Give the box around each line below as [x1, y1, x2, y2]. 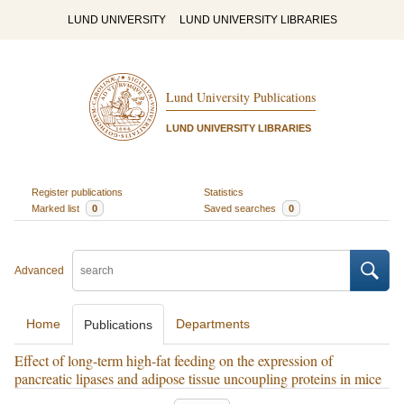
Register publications [31, 186, 123, 197]
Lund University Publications [165, 88, 316, 106]
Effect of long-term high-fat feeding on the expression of [14, 351, 333, 370]
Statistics [204, 186, 243, 197]
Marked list [31, 202, 82, 214]
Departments [176, 317, 250, 331]
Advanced [14, 264, 64, 277]
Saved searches [204, 202, 279, 214]
